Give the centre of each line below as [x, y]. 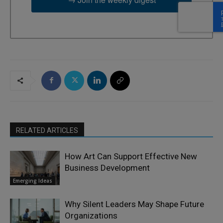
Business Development [107, 167]
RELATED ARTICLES [47, 130]
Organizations [91, 215]
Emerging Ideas [33, 180]
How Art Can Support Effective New [131, 156]
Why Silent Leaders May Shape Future [134, 204]
